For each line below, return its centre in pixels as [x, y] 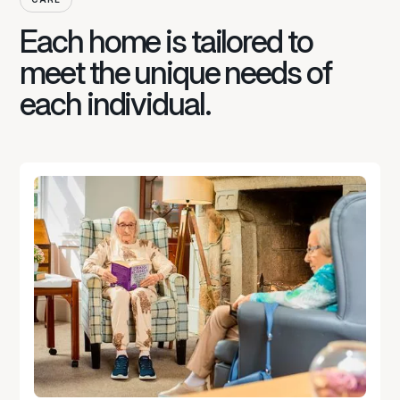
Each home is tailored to [166, 42]
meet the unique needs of [175, 73]
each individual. [115, 104]
